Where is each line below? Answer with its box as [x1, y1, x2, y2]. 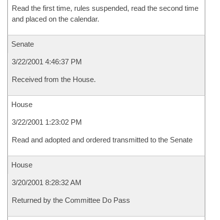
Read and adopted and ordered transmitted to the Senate [12, 136, 192, 144]
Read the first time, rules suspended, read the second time [12, 4, 198, 12]
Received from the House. [12, 75, 96, 83]
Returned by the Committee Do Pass [12, 196, 130, 204]
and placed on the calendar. [12, 15, 99, 23]
